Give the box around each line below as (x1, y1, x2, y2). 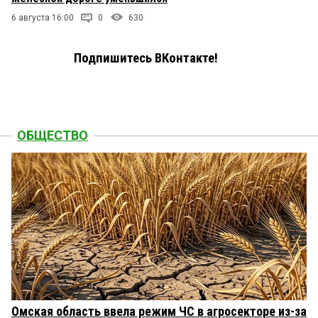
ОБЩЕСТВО (17, 128, 88, 143)
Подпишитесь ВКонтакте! (74, 50, 218, 67)
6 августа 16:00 (11, 13, 74, 23)
